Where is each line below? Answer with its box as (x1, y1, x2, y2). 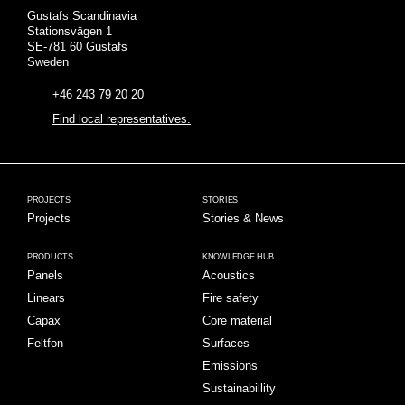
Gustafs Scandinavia (27, 9, 137, 24)
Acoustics (202, 268, 255, 283)
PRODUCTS (27, 252, 73, 262)
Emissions (202, 359, 258, 373)
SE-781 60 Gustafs (27, 40, 127, 54)
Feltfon (27, 336, 63, 351)
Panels (27, 268, 63, 283)
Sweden (27, 55, 69, 70)
